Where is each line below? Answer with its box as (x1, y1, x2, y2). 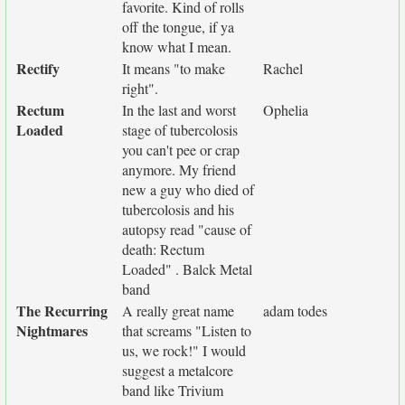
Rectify (16, 58, 60, 79)
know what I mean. (122, 37, 231, 56)
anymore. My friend (122, 160, 236, 179)
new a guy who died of (122, 180, 254, 199)
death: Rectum (122, 240, 204, 259)
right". (122, 79, 158, 98)
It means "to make (122, 59, 225, 78)
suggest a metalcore (122, 361, 233, 380)
